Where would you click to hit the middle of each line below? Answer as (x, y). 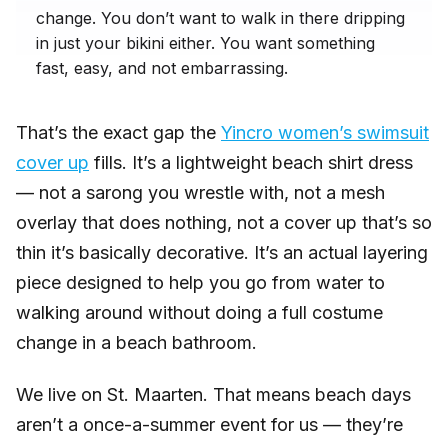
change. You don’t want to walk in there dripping (220, 18)
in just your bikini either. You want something (205, 43)
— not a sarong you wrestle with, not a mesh (200, 193)
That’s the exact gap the (118, 133)
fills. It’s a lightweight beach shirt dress (251, 163)
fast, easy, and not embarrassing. (162, 68)
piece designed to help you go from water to (200, 283)
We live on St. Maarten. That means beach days (213, 394)
